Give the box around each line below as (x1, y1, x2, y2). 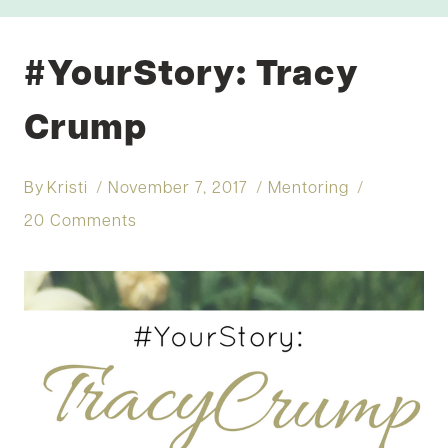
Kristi (47, 180, 89, 197)
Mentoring (268, 180, 350, 197)
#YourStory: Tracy (24, 57, 359, 94)
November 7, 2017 (108, 180, 249, 197)
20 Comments (24, 213, 137, 230)
